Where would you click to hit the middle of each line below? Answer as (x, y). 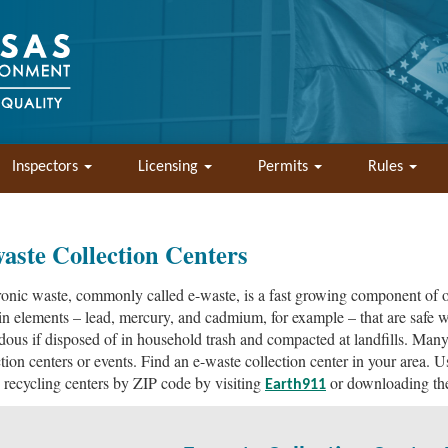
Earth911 (295, 385)
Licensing (170, 167)
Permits (285, 167)
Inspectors (47, 167)
